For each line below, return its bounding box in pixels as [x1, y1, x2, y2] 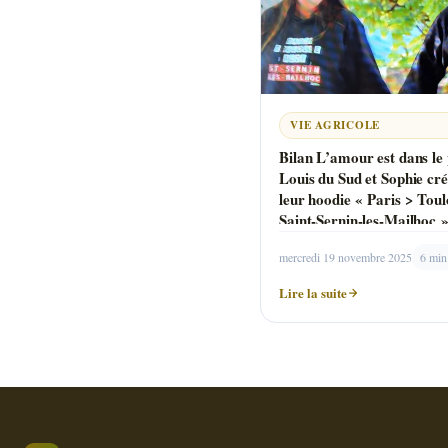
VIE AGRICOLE [290, 117, 381, 134]
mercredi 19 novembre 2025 [279, 248, 412, 265]
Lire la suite [279, 282, 347, 302]
